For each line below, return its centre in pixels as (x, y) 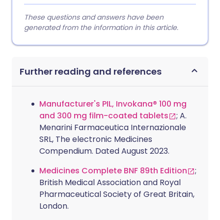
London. (54, 206)
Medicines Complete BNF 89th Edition (113, 171)
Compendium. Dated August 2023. (104, 151)
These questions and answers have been (94, 17)
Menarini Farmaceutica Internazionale (113, 127)
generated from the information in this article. (101, 27)
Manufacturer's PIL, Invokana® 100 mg (113, 104)
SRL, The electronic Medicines (96, 139)
